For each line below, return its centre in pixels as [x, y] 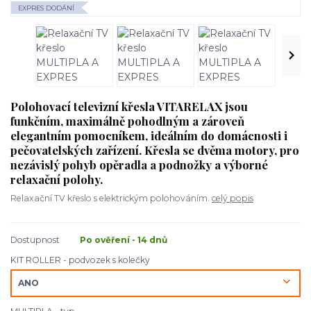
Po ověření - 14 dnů [124, 240]
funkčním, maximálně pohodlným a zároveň [127, 120]
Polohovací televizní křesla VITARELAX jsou [129, 106]
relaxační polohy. [57, 179]
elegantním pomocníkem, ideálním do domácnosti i [149, 135]
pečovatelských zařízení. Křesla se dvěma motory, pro [155, 150]
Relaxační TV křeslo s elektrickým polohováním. [111, 198]
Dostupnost [35, 240]
